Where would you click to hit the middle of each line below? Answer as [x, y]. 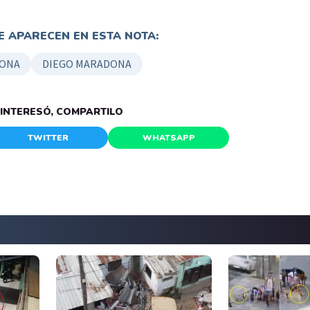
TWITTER [48, 137]
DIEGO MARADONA [87, 63]
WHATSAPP [168, 137]
